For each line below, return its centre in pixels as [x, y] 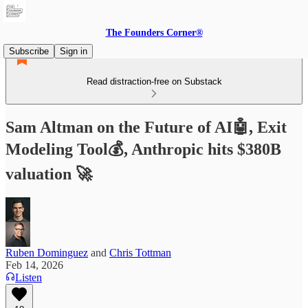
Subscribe [29, 51]
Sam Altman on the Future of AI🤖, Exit [146, 127]
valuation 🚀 [49, 174]
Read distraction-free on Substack [154, 81]
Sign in [74, 51]
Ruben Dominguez [47, 252]
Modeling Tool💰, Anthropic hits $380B [143, 149]
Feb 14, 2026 [34, 265]
